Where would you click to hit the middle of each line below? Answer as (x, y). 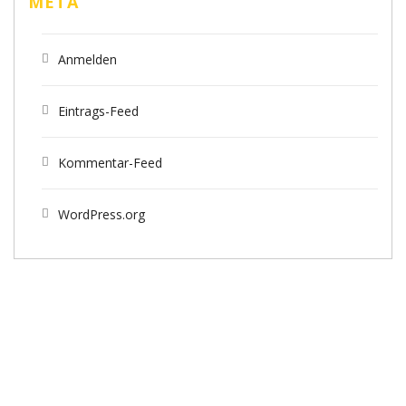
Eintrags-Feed (98, 111)
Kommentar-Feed (110, 162)
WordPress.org (101, 214)
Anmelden (87, 59)
